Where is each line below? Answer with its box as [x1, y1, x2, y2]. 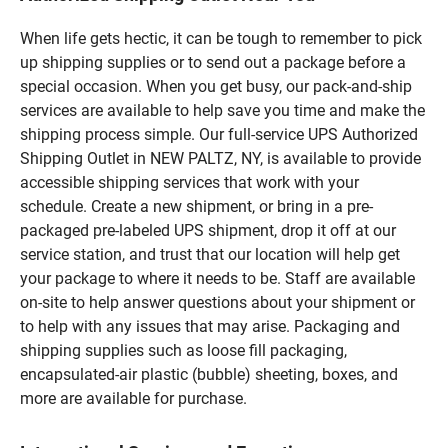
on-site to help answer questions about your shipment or [20, 292, 415, 312]
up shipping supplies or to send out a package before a [20, 52, 406, 72]
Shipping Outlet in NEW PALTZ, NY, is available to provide [20, 148, 421, 168]
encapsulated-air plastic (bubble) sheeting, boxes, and [20, 364, 398, 384]
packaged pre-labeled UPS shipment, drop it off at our [20, 220, 396, 240]
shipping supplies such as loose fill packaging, [20, 340, 347, 360]
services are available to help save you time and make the [20, 100, 425, 120]
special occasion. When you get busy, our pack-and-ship [20, 76, 412, 96]
